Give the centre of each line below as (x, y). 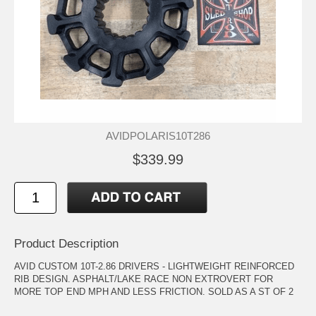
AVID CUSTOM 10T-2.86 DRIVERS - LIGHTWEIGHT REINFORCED (154, 266)
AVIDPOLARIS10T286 (158, 135)
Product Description (66, 243)
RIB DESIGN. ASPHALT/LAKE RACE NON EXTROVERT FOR (144, 279)
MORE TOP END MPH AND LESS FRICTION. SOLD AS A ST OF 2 (154, 291)
